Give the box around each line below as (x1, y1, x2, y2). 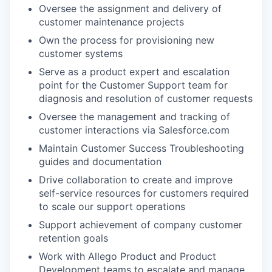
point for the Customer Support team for (39, 79, 228, 91)
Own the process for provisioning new (39, 34, 214, 46)
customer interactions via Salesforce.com (39, 124, 229, 136)
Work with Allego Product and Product (39, 250, 216, 262)
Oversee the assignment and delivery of (39, 2, 222, 15)
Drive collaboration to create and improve (39, 174, 233, 186)
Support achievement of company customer (39, 219, 242, 231)
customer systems (39, 47, 123, 59)
